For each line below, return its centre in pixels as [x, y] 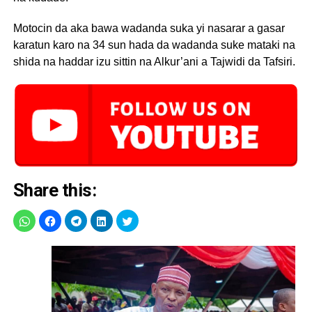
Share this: [55, 190]
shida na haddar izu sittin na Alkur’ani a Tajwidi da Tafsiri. [154, 61]
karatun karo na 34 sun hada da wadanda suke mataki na [154, 45]
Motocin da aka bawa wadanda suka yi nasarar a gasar [149, 28]
